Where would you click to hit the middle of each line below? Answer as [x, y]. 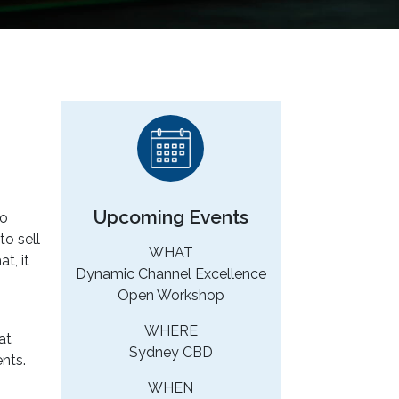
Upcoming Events [171, 217]
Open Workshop [171, 296]
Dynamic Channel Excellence [171, 274]
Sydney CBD [171, 353]
